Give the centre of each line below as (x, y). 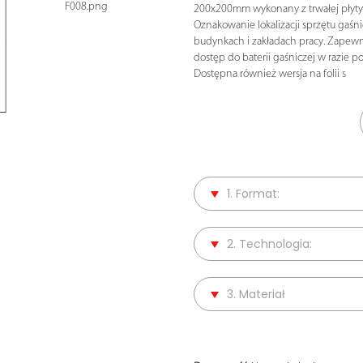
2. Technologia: (269, 243)
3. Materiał (256, 294)
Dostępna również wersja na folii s (270, 74)
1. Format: (253, 193)
